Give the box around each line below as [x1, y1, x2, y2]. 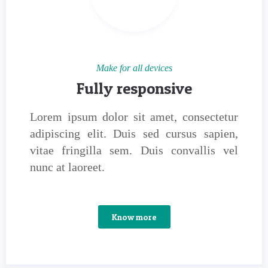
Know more [111, 212, 157, 222]
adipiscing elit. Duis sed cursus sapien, [30, 127, 238, 140]
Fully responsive [76, 79, 192, 98]
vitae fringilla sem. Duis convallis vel [30, 144, 238, 157]
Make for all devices [96, 63, 172, 73]
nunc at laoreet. [30, 160, 105, 173]
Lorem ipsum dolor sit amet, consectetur [30, 110, 238, 123]
